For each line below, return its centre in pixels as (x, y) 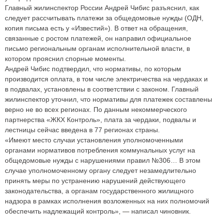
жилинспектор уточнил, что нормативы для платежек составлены (108, 99)
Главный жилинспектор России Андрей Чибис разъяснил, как (102, 8)
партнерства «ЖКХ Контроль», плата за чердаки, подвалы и (101, 119)
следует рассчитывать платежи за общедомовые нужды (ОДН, (104, 18)
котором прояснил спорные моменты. (65, 58)
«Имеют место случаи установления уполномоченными (94, 140)
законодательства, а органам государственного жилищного (99, 191)
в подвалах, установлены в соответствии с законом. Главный (102, 89)
